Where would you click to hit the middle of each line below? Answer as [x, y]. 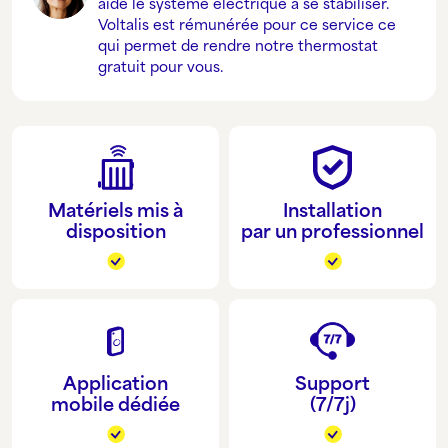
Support [332, 382]
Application [115, 382]
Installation [332, 209]
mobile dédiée [115, 403]
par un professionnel [332, 230]
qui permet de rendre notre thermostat [237, 45]
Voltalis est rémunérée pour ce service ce [246, 24]
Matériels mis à [115, 209]
